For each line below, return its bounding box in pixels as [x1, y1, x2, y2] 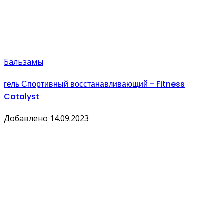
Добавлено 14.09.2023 [4, 113, 89, 124]
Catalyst [4, 91, 39, 103]
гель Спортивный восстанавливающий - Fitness [4, 78, 185, 90]
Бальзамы [4, 56, 43, 67]
